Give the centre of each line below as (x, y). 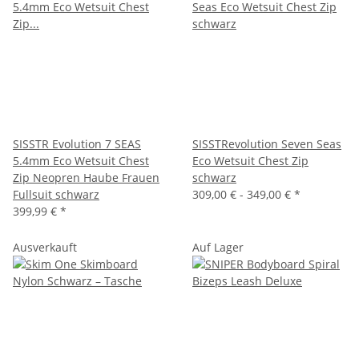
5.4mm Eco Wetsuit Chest (81, 160)
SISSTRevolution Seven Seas (267, 143)
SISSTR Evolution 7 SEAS (77, 143)
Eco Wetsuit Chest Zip (250, 160)
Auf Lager (218, 247)
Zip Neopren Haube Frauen (86, 177)
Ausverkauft (45, 247)
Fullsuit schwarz (56, 194)
